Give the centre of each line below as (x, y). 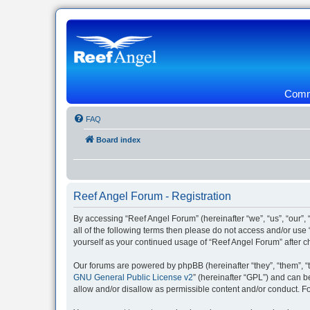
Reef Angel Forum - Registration (152, 196)
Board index (118, 140)
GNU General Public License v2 (133, 277)
